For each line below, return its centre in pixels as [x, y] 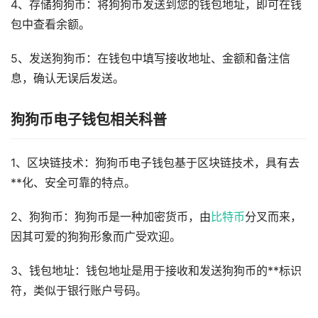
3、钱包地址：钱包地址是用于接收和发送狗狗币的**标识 [156, 271]
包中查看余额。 [50, 25]
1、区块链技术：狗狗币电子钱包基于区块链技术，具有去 [155, 163]
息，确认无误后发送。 [67, 79]
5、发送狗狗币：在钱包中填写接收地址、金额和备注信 [150, 59]
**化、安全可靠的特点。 [73, 183]
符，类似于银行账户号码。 [79, 291]
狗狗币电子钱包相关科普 [89, 120]
